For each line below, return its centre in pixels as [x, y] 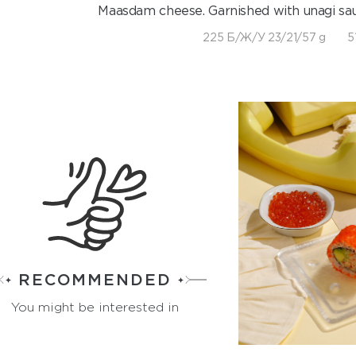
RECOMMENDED [95, 279]
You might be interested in [95, 307]
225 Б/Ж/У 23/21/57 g [264, 37]
